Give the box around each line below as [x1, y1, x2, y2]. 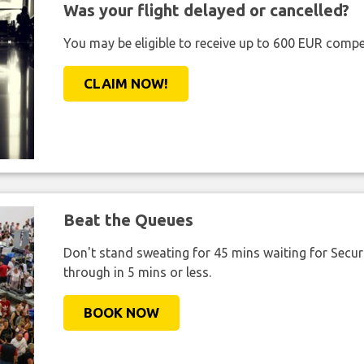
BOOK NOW [83, 305, 159, 321]
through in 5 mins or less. [63, 265, 211, 280]
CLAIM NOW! [83, 76, 168, 92]
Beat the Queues [63, 210, 193, 230]
